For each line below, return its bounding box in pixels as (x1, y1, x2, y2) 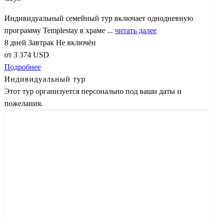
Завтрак (28, 38, 54, 47)
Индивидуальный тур (4, 74, 86, 83)
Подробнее (4, 62, 41, 71)
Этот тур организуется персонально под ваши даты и (4, 87, 182, 95)
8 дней (4, 38, 26, 47)
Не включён (56, 38, 96, 47)
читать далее (115, 26, 157, 35)
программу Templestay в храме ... (4, 26, 115, 35)
